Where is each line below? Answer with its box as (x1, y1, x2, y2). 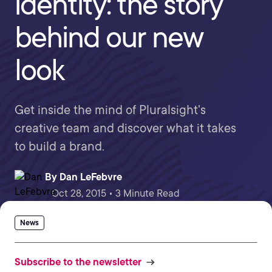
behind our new (15, 19, 203, 55)
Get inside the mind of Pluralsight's (15, 103, 206, 117)
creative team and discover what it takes (15, 121, 236, 135)
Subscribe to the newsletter (15, 256, 141, 268)
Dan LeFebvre (59, 171, 122, 183)
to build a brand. (15, 139, 104, 154)
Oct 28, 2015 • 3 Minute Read (52, 188, 180, 199)
